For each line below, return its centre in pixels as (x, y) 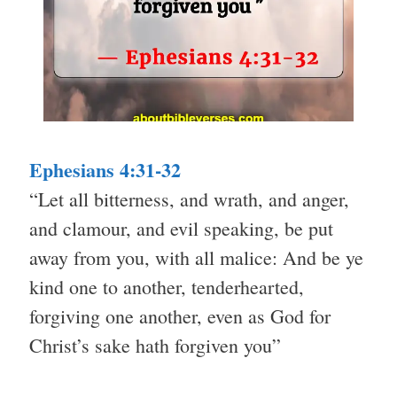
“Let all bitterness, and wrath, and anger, (189, 199)
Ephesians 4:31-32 (105, 170)
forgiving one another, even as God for (180, 316)
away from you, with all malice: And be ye (196, 258)
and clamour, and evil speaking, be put (181, 229)
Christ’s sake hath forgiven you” (155, 346)
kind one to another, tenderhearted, (167, 287)
